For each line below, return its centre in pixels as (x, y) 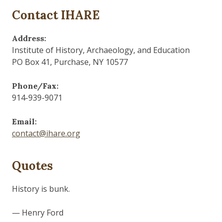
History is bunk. (41, 189)
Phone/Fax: (35, 85)
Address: (29, 38)
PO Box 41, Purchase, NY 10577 (70, 62)
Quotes (32, 166)
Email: (24, 121)
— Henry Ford (38, 212)
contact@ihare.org (46, 133)
